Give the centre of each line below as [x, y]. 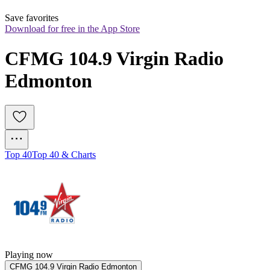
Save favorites [32, 18]
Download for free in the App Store [72, 29]
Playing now [29, 255]
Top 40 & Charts [64, 155]
